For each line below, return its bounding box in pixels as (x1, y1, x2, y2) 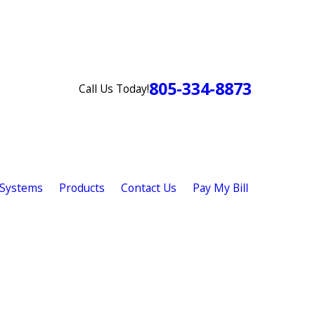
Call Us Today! (78, 80, 149, 96)
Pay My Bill (192, 179, 248, 195)
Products (58, 179, 105, 195)
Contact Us (120, 179, 176, 195)
